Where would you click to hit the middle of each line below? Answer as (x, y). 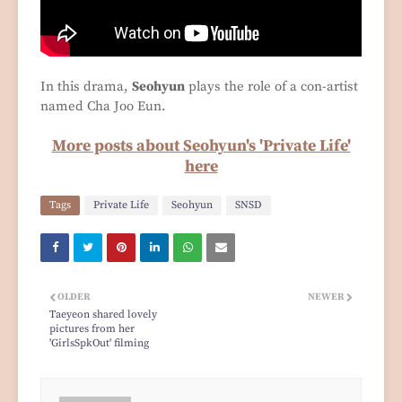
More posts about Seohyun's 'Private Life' (201, 145)
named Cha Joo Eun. (103, 106)
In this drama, (86, 86)
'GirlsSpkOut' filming (99, 343)
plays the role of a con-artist (271, 86)
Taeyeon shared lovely (103, 314)
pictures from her (92, 328)
